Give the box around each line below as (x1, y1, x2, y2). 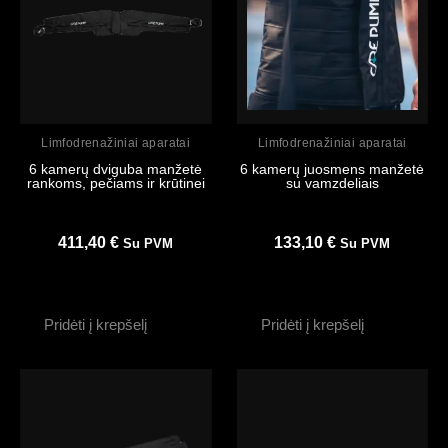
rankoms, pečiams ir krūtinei (26, 175, 205, 192)
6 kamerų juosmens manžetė (240, 161, 425, 178)
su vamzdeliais (285, 175, 379, 192)
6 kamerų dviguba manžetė (29, 161, 203, 178)
